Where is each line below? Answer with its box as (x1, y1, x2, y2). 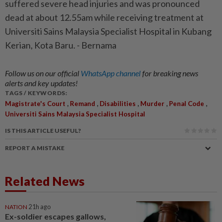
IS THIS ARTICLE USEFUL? (5, 127, 81, 134)
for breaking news (142, 68, 198, 78)
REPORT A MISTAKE (5, 144, 64, 152)
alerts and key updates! (5, 78, 78, 88)
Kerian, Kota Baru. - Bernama (5, 40, 116, 51)
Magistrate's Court (5, 100, 65, 108)
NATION (5, 203, 27, 211)
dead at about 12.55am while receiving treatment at (5, 12, 204, 23)
